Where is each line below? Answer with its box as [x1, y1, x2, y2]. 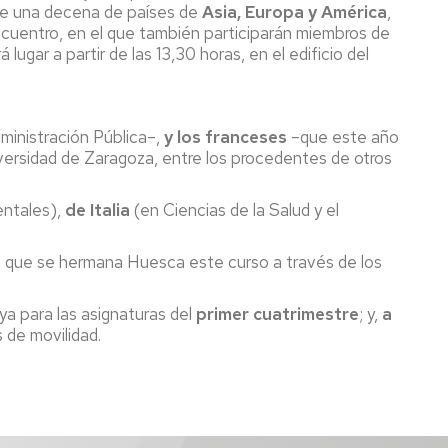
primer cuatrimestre [196, 303, 359, 325]
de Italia [61, 199, 134, 221]
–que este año [287, 126, 399, 148]
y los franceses [164, 126, 287, 148]
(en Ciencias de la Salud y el [134, 199, 339, 221]
